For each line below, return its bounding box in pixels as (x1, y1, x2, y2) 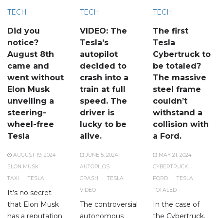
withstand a (152, 108, 202, 117)
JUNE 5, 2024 (86, 151, 118, 158)
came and (7, 61, 49, 71)
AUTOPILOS (80, 163, 110, 170)
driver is (80, 108, 115, 117)
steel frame (152, 84, 201, 94)
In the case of (152, 200, 200, 209)
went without (7, 73, 64, 82)
